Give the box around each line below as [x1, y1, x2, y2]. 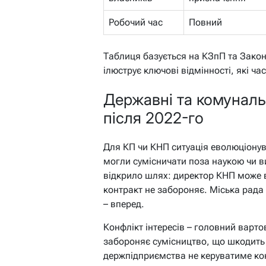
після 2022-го [103, 109, 204, 128]
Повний [189, 16, 222, 28]
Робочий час [109, 16, 163, 28]
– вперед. [103, 198, 144, 210]
